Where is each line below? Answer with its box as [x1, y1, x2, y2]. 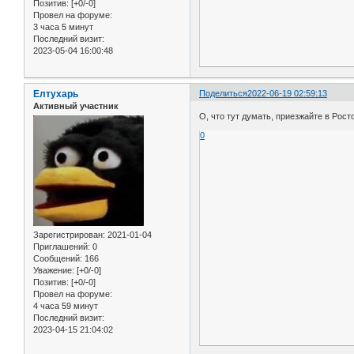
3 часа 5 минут [33, 21, 93, 32]
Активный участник [33, 100, 119, 111]
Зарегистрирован [33, 230, 103, 240]
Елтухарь [33, 88, 78, 100]
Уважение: [33, 265, 74, 276]
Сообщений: [33, 254, 82, 264]
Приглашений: [33, 242, 90, 252]
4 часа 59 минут [33, 301, 98, 311]
